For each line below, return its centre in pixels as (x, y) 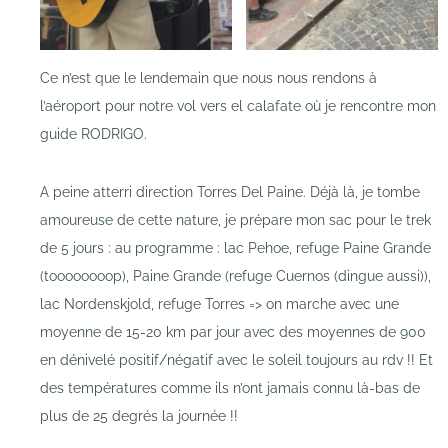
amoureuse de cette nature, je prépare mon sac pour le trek (235, 220)
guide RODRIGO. (93, 134)
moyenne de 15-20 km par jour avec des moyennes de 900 (233, 332)
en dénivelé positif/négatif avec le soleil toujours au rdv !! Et (236, 360)
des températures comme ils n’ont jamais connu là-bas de (230, 388)
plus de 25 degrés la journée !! (139, 416)
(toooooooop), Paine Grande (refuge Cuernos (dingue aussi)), (235, 276)
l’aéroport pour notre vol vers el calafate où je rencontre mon (238, 106)
